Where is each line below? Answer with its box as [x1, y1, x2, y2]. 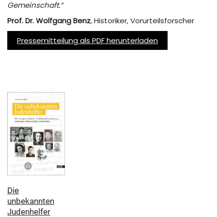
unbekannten [7, 196, 54, 206]
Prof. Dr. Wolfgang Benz [7, 15, 91, 26]
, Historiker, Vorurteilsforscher [91, 15, 194, 26]
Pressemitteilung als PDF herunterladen [17, 35, 158, 46]
